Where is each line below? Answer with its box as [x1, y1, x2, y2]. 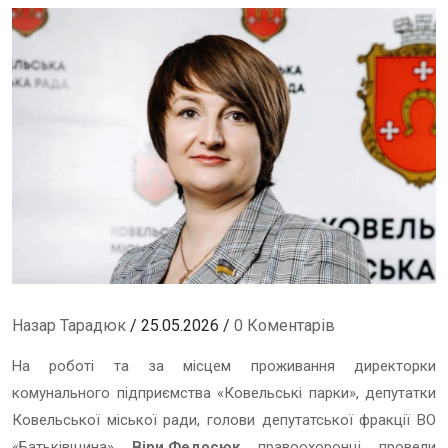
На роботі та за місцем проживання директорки [12, 356, 436, 375]
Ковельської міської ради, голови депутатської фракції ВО [12, 410, 436, 429]
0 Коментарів [234, 315, 335, 335]
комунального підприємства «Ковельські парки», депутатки [12, 383, 436, 402]
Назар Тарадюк [12, 315, 126, 335]
